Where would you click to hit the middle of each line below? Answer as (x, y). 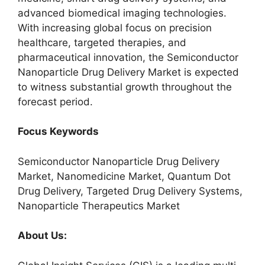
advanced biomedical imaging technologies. (122, 13)
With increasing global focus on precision (115, 28)
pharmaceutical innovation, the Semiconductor (128, 57)
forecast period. (55, 101)
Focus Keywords (58, 131)
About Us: (42, 235)
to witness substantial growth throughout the (125, 87)
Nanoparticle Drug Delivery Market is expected (128, 72)
